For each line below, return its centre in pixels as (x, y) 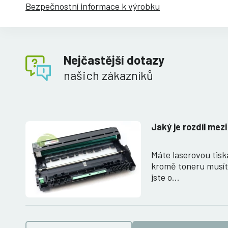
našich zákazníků (108, 75)
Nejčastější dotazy (114, 60)
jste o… (165, 177)
